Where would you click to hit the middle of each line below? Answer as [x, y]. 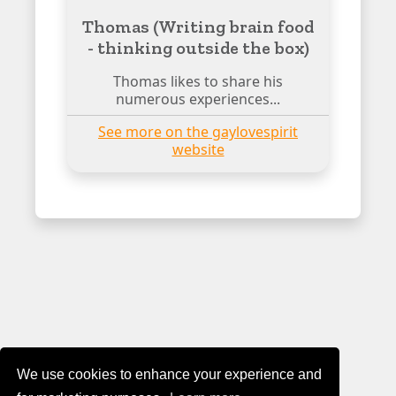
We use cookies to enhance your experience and [170, 374]
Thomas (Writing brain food [198, 26]
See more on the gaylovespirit [198, 131]
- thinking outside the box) [198, 47]
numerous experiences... [198, 99]
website [198, 149]
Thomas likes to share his [198, 81]
